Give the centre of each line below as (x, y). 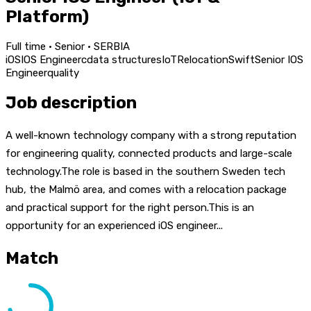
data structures (124, 59)
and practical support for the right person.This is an (130, 207)
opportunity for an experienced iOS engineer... (114, 225)
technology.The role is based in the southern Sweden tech (145, 171)
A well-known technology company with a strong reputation (151, 135)
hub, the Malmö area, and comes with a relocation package (146, 189)
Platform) (47, 16)
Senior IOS (279, 59)
